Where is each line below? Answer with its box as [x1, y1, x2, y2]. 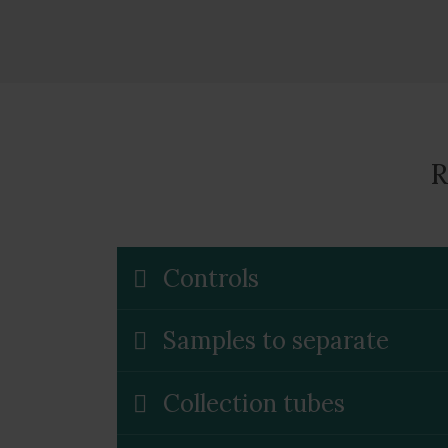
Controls [163, 262, 259, 294]
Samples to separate [163, 325, 389, 356]
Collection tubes [163, 387, 345, 419]
